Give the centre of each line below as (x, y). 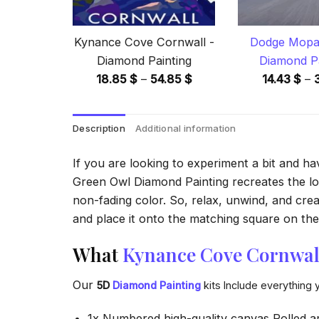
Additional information (185, 128)
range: (208, 96)
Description (99, 128)
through (213, 134)
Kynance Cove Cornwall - (144, 42)
